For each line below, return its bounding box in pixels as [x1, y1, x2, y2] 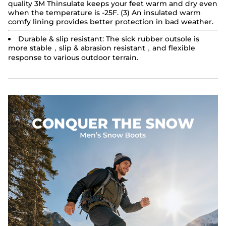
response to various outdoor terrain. [8, 53, 138, 62]
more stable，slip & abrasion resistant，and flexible [8, 43, 195, 52]
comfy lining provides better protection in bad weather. [8, 17, 213, 26]
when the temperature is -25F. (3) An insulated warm [8, 8, 201, 17]
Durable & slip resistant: [18, 34, 104, 43]
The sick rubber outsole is [106, 34, 199, 43]
